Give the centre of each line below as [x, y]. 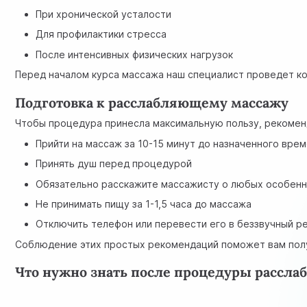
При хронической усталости [104, 14]
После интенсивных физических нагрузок [135, 54]
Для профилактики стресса [101, 34]
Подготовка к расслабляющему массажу [152, 102]
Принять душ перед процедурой [114, 164]
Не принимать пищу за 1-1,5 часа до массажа [144, 204]
